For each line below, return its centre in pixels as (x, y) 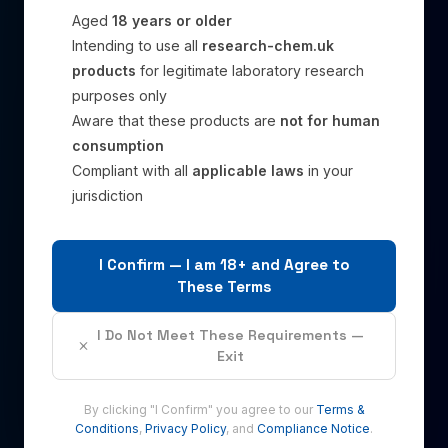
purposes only (119, 95)
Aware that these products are (176, 120)
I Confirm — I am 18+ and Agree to (224, 264)
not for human (330, 120)
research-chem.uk (268, 45)
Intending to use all (137, 45)
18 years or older (172, 20)
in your (328, 170)
